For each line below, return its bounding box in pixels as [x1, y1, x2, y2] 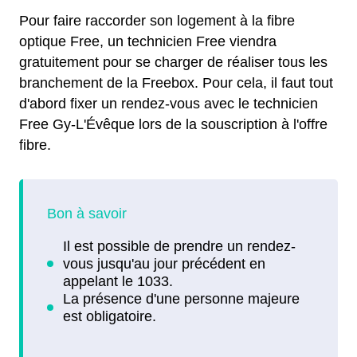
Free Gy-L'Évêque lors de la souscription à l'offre [19, 116, 328, 132]
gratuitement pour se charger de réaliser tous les [19, 53, 328, 70]
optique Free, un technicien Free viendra [19, 33, 277, 49]
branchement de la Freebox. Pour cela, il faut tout [19, 74, 333, 91]
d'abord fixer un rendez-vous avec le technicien [19, 95, 318, 112]
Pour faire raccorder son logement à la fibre [19, 12, 295, 29]
